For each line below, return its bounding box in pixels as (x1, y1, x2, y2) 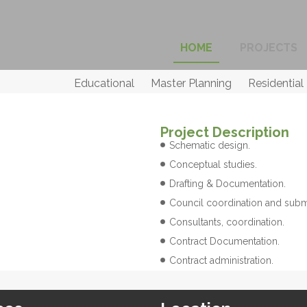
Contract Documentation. (169, 236, 280, 247)
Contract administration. (169, 255, 273, 266)
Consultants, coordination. (169, 217, 284, 228)
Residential (248, 77, 304, 90)
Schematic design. (169, 140, 250, 151)
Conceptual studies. (169, 159, 257, 170)
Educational (74, 77, 134, 90)
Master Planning (151, 77, 232, 90)
